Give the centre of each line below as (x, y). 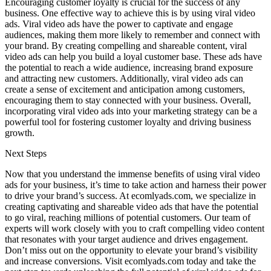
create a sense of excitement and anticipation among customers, (125, 90)
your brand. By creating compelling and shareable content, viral (126, 46)
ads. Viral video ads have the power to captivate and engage (119, 24)
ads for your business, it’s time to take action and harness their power (135, 185)
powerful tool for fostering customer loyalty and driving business (128, 122)
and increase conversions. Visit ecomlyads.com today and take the (130, 261)
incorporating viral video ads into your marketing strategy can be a (131, 111)
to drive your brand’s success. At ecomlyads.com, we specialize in (130, 196)
